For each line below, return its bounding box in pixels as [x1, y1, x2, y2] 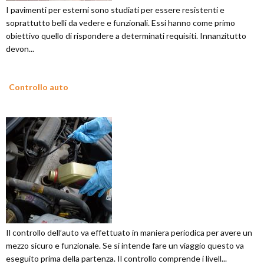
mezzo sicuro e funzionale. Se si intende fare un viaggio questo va [6, 240, 244, 251]
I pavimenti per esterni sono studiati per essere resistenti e [6, 5, 225, 15]
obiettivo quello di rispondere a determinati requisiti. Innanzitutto [6, 31, 246, 41]
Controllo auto [9, 82, 68, 93]
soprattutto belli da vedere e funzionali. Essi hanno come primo [6, 18, 235, 28]
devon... [6, 44, 34, 54]
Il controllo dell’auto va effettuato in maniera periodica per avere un [6, 227, 252, 238]
